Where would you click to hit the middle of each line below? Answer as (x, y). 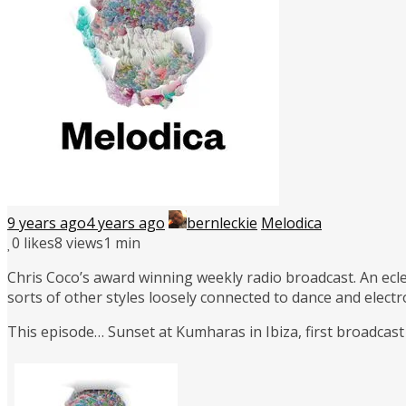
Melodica (291, 222)
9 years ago (47, 222)
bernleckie (222, 222)
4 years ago (126, 222)
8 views (79, 242)
